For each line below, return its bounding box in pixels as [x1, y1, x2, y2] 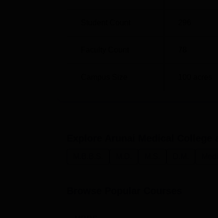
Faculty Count [81, 46, 129, 54]
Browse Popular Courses [67, 185, 182, 196]
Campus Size [81, 73, 127, 81]
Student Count [81, 18, 130, 27]
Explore [67, 133, 105, 144]
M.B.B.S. [73, 152, 103, 161]
